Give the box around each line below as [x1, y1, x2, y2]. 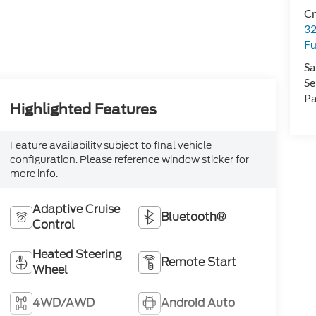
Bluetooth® [161, 209, 226, 226]
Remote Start [161, 254, 237, 271]
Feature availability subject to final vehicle [9, 138, 212, 153]
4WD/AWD [32, 295, 95, 312]
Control [32, 217, 75, 233]
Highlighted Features [9, 101, 157, 119]
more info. [9, 166, 58, 181]
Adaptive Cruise [32, 201, 120, 218]
